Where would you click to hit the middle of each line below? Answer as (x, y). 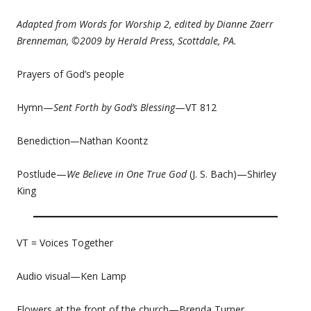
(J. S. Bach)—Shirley (233, 174)
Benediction (43, 140)
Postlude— (42, 174)
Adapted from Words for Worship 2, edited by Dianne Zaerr (145, 24)
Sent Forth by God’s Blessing (114, 107)
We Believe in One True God (128, 174)
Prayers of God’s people (70, 74)
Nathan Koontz (114, 140)
